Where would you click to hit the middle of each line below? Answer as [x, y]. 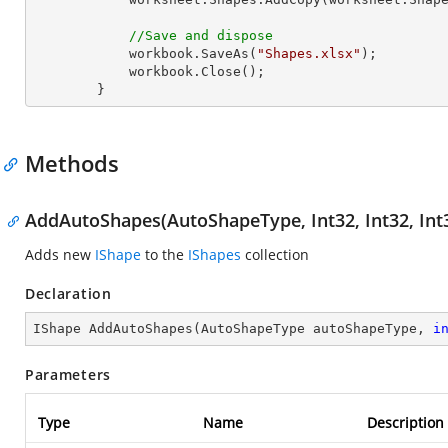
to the [164, 254]
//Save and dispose [201, 35]
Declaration [68, 293]
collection [275, 254]
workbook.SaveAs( [193, 53]
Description [405, 422]
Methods [72, 163]
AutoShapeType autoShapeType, [317, 328]
